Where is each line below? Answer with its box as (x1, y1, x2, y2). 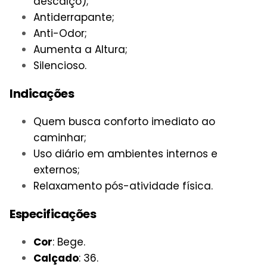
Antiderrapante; (33, 10, 114, 25)
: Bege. (52, 234, 85, 249)
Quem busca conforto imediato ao (33, 114, 215, 129)
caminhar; (33, 131, 86, 145)
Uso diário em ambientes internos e (33, 147, 218, 162)
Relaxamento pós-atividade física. (33, 179, 213, 194)
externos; (33, 163, 80, 178)
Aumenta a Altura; (33, 42, 128, 57)
